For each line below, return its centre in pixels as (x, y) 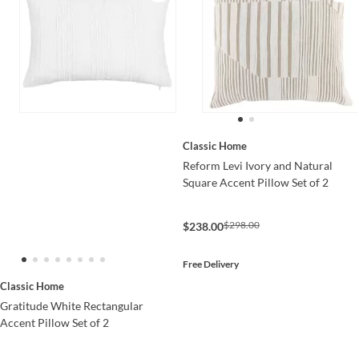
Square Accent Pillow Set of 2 (255, 182)
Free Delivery (210, 264)
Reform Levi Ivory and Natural (257, 165)
